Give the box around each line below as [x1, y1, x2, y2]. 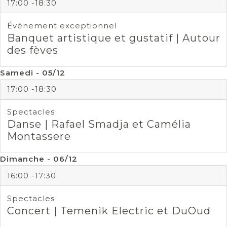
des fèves [7, 44, 58, 56]
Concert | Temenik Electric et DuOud [7, 204, 211, 217]
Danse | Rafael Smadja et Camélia [7, 118, 191, 130]
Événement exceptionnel [7, 20, 117, 30]
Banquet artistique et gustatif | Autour [7, 31, 220, 44]
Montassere [7, 130, 71, 142]
